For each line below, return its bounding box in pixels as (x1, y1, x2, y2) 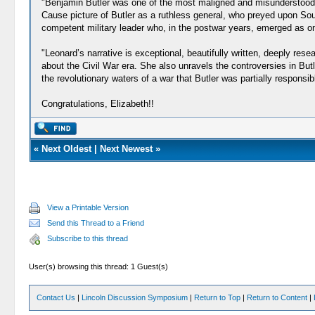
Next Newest (99, 143, 153, 154)
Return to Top (194, 293, 241, 302)
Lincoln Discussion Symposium (82, 293, 188, 302)
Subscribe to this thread (47, 234, 129, 243)
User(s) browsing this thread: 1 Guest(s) (29, 262, 169, 271)
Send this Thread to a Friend (47, 219, 145, 227)
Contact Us (37, 293, 76, 302)
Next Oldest (41, 143, 91, 154)
